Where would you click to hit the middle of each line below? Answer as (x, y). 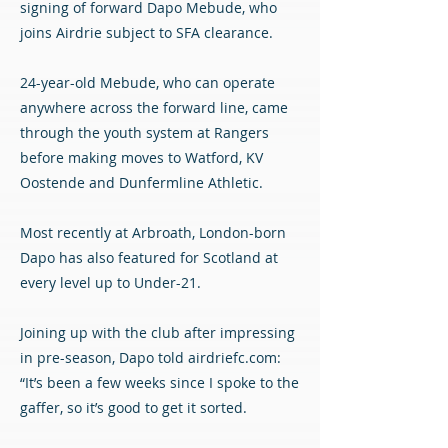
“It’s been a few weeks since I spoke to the (159, 382)
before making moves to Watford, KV (141, 157)
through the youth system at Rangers (144, 132)
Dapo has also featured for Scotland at (149, 257)
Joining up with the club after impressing (157, 332)
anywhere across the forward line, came (154, 107)
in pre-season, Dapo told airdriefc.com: (150, 357)
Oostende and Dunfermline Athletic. (141, 182)
